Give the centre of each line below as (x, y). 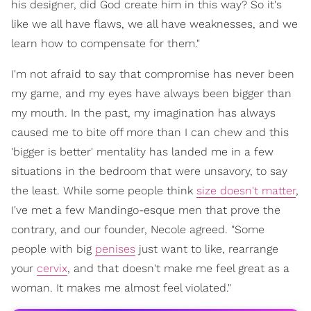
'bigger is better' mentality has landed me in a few (142, 151)
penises (115, 249)
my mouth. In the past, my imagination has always (143, 112)
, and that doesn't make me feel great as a (178, 268)
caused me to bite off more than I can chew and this (150, 132)
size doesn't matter (246, 190)
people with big (53, 249)
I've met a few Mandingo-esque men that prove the (146, 210)
